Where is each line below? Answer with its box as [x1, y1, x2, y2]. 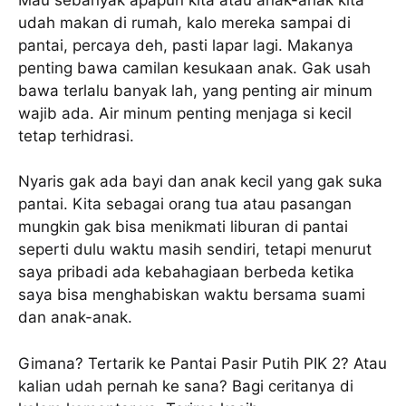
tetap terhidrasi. [18, 126, 134, 145]
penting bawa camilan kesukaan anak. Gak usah [18, 58, 371, 77]
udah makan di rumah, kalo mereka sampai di [18, 13, 351, 32]
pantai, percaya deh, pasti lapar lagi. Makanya [18, 35, 353, 54]
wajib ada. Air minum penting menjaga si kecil [18, 103, 352, 122]
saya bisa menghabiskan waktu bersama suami [18, 285, 365, 304]
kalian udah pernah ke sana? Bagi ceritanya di [18, 376, 353, 395]
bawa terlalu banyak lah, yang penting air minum [18, 81, 372, 100]
